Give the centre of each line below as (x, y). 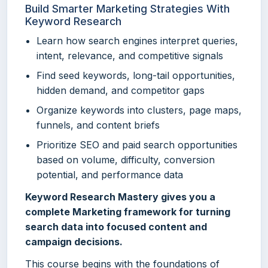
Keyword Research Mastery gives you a (120, 197)
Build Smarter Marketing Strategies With (127, 9)
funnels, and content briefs (98, 125)
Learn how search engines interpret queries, (138, 41)
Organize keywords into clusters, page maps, (139, 110)
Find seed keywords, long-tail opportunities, (136, 76)
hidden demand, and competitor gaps (121, 91)
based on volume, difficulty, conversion (126, 160)
